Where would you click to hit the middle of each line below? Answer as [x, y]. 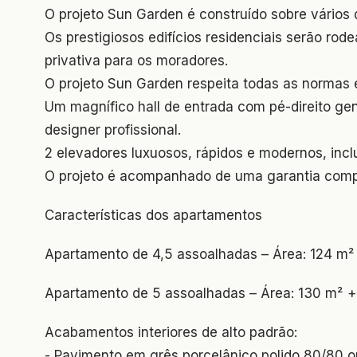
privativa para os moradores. [136, 60]
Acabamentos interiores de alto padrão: [171, 332]
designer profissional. [113, 129]
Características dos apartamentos [153, 215]
